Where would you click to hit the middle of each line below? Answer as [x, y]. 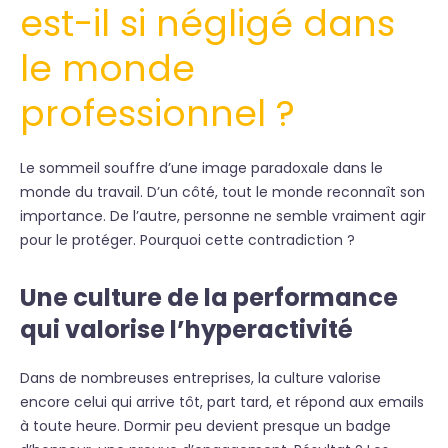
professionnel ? [157, 113]
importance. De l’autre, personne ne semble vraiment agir [223, 216]
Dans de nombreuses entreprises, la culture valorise [200, 378]
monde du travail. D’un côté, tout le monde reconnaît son [222, 192]
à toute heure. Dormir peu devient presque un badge [205, 426]
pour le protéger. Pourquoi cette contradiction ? [187, 240]
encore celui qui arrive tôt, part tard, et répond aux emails [222, 402]
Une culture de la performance [209, 297]
